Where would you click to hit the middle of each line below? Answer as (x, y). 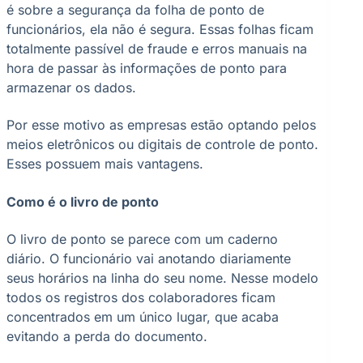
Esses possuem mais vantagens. (105, 164)
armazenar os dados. (71, 87)
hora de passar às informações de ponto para (147, 68)
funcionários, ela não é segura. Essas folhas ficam (160, 29)
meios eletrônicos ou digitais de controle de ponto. (162, 145)
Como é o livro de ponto (83, 201)
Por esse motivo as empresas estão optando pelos (161, 125)
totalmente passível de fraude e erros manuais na (157, 48)
